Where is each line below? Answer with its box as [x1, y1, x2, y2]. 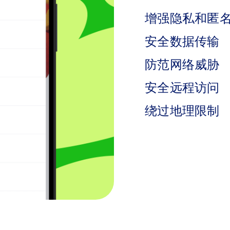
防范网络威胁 [145, 59, 220, 72]
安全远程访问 [145, 82, 220, 95]
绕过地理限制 [145, 105, 220, 118]
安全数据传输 [145, 35, 220, 49]
